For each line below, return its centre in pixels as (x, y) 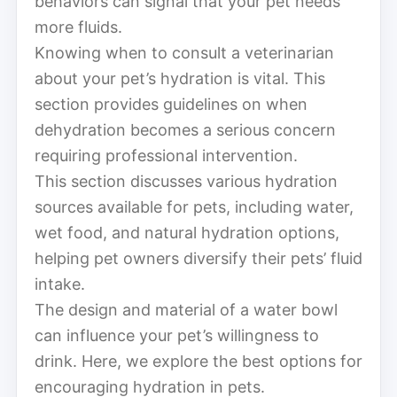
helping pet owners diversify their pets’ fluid (198, 258)
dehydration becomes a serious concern (185, 129)
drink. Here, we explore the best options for (198, 361)
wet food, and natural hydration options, (187, 232)
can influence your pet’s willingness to (177, 335)
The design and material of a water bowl (186, 309)
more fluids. (78, 27)
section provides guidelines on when (171, 104)
